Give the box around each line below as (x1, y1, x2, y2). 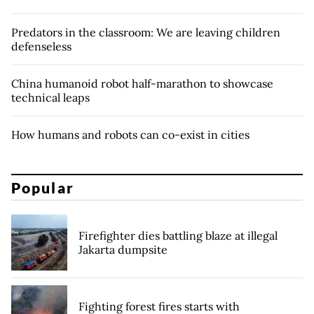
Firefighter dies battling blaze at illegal (78, 228, 278, 243)
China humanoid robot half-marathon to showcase (11, 76, 273, 91)
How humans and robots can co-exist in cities (11, 128, 250, 142)
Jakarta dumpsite (78, 242, 168, 257)
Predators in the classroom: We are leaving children (11, 25, 280, 40)
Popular (11, 178, 74, 196)
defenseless (11, 39, 71, 54)
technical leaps (11, 90, 90, 105)
